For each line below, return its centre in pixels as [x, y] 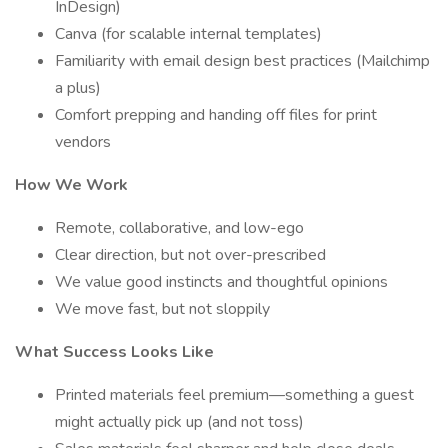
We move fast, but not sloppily [162, 309]
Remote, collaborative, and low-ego [179, 228]
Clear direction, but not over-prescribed [190, 255]
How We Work [71, 185]
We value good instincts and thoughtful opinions [221, 282]
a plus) [78, 88]
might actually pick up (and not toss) [179, 422]
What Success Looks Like [114, 352]
